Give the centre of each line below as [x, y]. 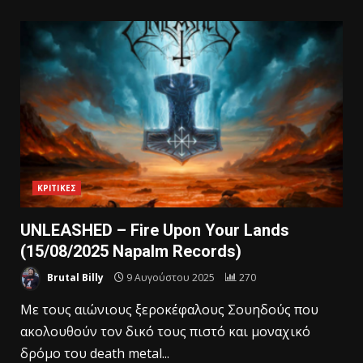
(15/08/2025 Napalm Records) [131, 251]
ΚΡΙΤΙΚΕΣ [57, 188]
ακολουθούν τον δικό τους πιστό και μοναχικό [165, 332]
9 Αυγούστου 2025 [171, 277]
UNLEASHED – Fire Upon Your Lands [155, 230]
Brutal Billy [74, 277]
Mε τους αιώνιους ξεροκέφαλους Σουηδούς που [169, 310]
